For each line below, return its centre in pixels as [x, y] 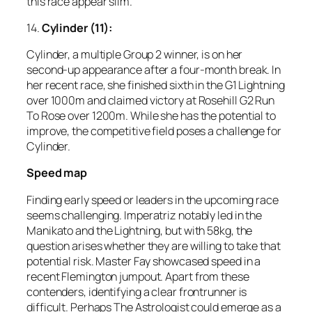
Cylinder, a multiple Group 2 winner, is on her [135, 55]
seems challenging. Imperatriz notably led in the [145, 215]
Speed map [57, 173]
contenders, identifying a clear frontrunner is [137, 291]
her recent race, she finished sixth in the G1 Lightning [156, 85]
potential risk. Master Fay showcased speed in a [144, 261]
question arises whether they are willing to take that [154, 245]
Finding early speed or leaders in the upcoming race [153, 200]
